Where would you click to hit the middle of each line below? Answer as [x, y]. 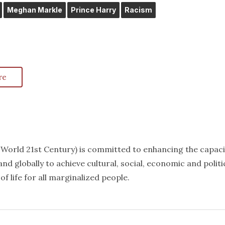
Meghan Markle [35, 10]
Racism [138, 10]
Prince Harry [93, 10]
